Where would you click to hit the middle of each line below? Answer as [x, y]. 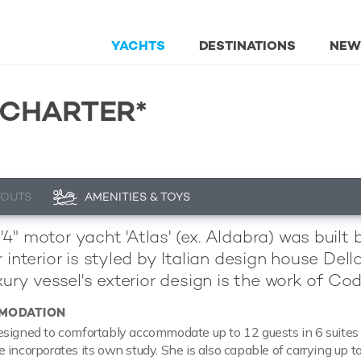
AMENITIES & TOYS [137, 197]
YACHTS [138, 46]
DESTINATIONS [247, 46]
